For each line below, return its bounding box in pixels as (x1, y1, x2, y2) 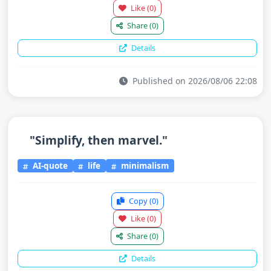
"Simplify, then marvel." (30, 131, 168, 148)
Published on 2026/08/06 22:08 (130, 74, 257, 87)
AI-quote (30, 160, 68, 172)
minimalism (119, 160, 169, 172)
